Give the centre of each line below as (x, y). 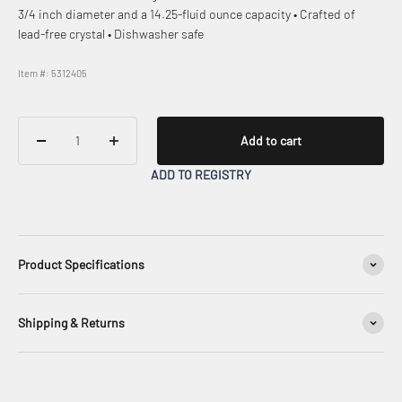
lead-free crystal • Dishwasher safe (111, 34)
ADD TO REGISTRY (201, 175)
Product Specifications (81, 265)
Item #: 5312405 (52, 74)
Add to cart (271, 141)
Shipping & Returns (71, 323)
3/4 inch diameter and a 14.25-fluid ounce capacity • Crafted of (187, 14)
